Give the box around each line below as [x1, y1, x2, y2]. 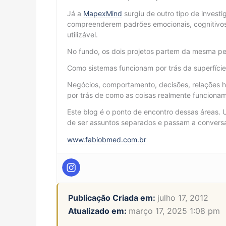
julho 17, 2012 [157, 192, 208, 203]
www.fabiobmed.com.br [67, 135, 146, 144]
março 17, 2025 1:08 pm [129, 205, 220, 216]
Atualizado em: [68, 205, 129, 216]
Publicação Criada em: [68, 192, 157, 203]
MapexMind [83, 9, 122, 18]
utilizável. [67, 30, 98, 39]
